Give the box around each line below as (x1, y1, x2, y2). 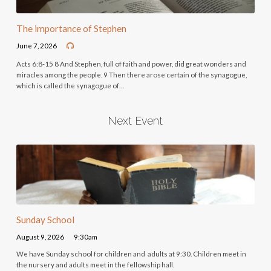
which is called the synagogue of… (16, 81, 124, 90)
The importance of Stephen (16, 23, 126, 34)
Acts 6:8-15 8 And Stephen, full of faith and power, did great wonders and (16, 59, 246, 68)
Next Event (108, 114, 163, 128)
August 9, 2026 (16, 232, 64, 241)
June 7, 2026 (16, 41, 57, 50)
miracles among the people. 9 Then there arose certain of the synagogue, (16, 70, 247, 79)
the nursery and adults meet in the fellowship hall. (16, 260, 174, 269)
